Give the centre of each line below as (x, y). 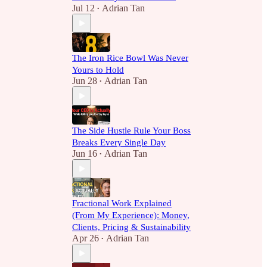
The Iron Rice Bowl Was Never (130, 58)
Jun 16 (85, 153)
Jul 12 (83, 8)
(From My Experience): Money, (131, 215)
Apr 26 (86, 238)
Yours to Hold (98, 70)
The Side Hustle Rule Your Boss (131, 131)
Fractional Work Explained (122, 203)
